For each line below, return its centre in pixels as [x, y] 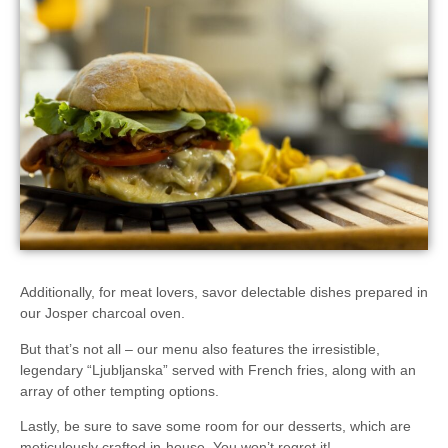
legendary [53, 369]
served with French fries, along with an [292, 369]
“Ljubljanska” [127, 369]
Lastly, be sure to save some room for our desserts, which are [215, 426]
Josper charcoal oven [113, 313]
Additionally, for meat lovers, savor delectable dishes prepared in [224, 292]
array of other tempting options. [119, 390]
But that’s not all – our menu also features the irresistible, [200, 348]
